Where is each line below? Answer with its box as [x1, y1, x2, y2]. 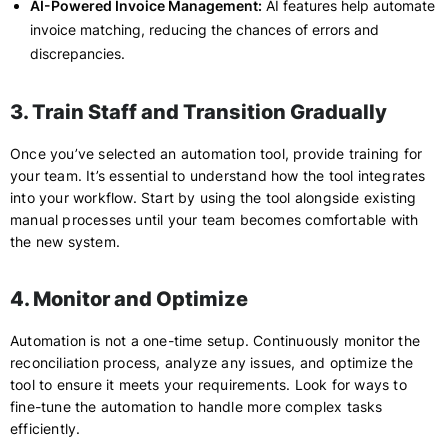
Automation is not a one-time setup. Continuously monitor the [10, 332, 421, 349]
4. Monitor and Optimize [10, 287, 248, 311]
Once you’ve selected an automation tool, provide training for [10, 145, 423, 162]
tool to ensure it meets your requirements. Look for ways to [10, 376, 407, 393]
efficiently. [10, 420, 81, 437]
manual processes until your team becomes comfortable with [10, 211, 419, 228]
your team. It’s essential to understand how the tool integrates [10, 167, 426, 184]
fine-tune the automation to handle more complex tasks [10, 398, 383, 415]
